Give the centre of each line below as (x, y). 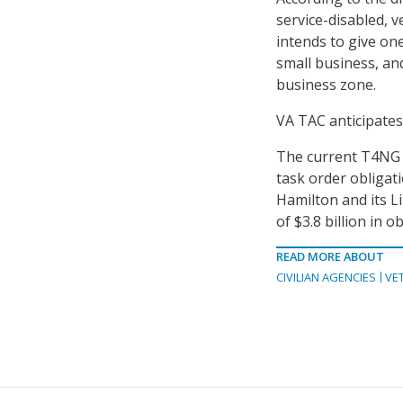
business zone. (326, 85)
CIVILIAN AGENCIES (326, 278)
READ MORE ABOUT (330, 257)
